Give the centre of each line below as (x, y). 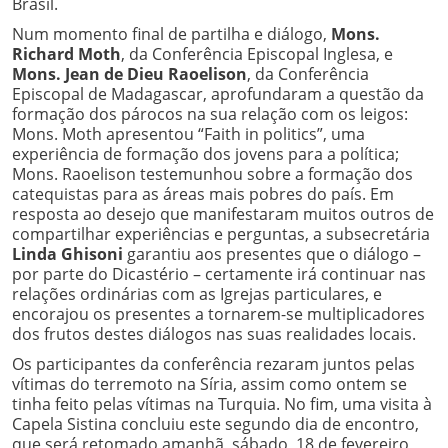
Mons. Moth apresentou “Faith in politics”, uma (188, 133)
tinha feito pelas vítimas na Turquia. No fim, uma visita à (222, 403)
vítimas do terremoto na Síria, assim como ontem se (209, 383)
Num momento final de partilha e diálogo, (171, 33)
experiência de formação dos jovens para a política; (205, 153)
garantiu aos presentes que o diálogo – (272, 253)
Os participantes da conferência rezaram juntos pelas (213, 363)
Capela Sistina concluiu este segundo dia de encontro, (215, 423)
